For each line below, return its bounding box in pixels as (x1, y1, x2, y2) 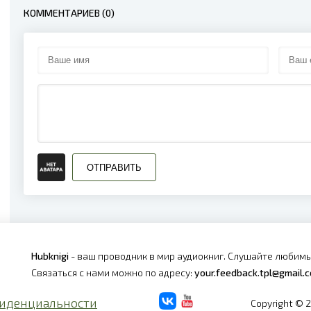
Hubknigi (31, 250, 69, 262)
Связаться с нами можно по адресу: (31, 267, 194, 278)
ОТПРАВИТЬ (87, 162, 142, 173)
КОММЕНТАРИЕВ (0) (24, 7, 115, 19)
